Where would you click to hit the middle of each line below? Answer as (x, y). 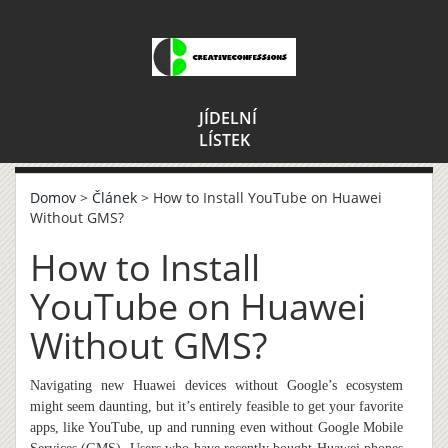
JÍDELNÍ (227, 118)
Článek (114, 197)
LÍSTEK (224, 140)
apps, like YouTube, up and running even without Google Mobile (216, 427)
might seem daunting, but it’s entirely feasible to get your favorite (216, 406)
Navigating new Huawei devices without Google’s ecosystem (216, 385)
